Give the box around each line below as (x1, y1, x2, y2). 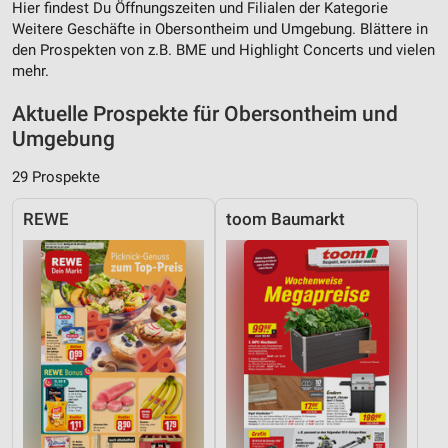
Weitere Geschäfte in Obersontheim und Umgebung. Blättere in (12, 19, 428, 38)
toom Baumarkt (226, 209, 345, 229)
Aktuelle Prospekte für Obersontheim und (12, 101, 398, 126)
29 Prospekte (12, 167, 100, 186)
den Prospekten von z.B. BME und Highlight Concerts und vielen (12, 40, 435, 59)
